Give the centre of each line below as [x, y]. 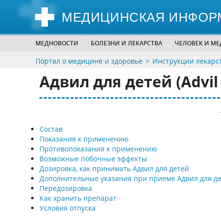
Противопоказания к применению [98, 149]
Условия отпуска [67, 208]
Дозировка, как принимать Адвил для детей [114, 168]
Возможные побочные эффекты [93, 159]
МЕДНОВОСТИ [57, 43]
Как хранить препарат [78, 198]
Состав [51, 129]
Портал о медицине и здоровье [89, 61]
